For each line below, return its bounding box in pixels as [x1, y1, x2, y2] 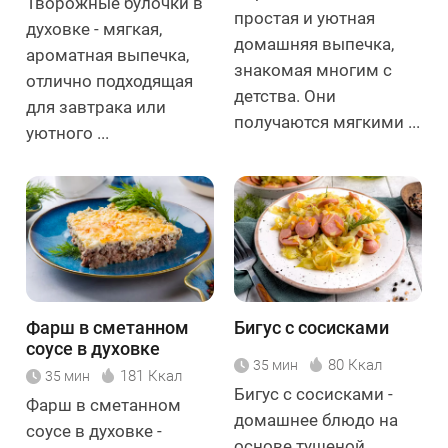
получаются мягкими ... [234, 112, 420, 133]
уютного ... [26, 123, 109, 144]
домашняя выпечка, [234, 34, 394, 55]
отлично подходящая [26, 71, 193, 92]
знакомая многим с [234, 60, 392, 81]
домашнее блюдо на [234, 409, 398, 430]
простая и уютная [234, 8, 375, 29]
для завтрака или [26, 97, 166, 118]
